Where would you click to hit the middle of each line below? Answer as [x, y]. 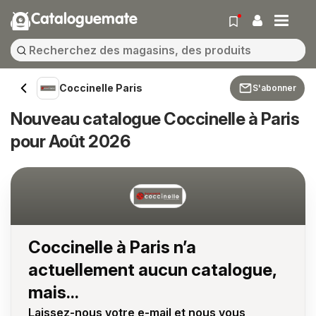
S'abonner [274, 88]
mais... [54, 292]
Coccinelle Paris [101, 88]
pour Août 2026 [70, 141]
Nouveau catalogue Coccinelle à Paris [155, 119]
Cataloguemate [84, 20]
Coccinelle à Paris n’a [112, 247]
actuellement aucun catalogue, [152, 269]
